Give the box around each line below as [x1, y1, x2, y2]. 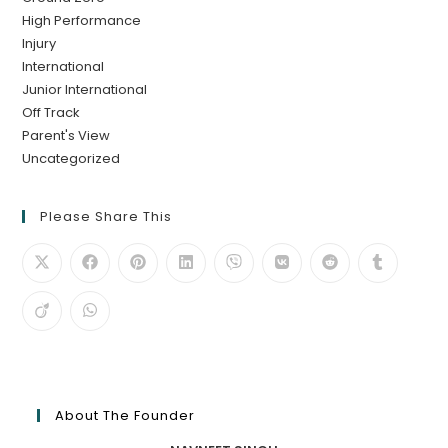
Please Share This [40, 207, 173, 227]
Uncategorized [22, 149, 121, 169]
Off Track [22, 103, 81, 123]
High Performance [22, 11, 142, 31]
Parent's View [22, 126, 111, 146]
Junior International [22, 80, 148, 100]
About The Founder [55, 406, 196, 426]
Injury [22, 34, 57, 54]
